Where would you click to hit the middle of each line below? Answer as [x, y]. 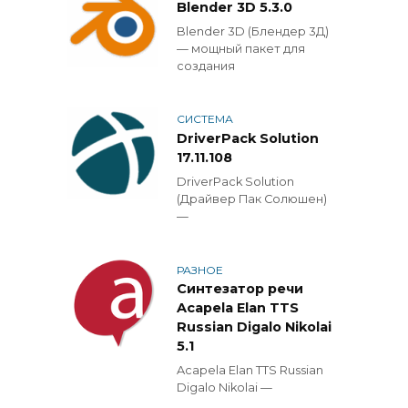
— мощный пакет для [241, 49]
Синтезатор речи [240, 289]
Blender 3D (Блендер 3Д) [253, 32]
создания [206, 66]
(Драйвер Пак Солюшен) [252, 199]
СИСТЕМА [205, 119]
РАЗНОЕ [200, 270]
